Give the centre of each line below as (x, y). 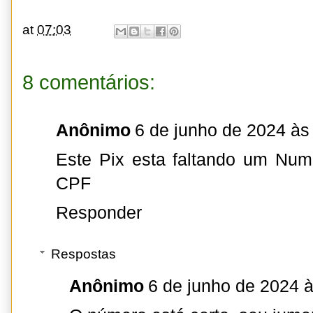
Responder (99, 213)
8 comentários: (89, 82)
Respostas (84, 254)
